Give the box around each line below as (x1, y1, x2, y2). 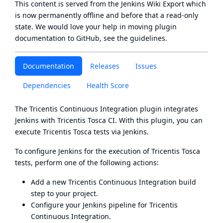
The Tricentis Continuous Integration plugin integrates (15, 104, 198, 113)
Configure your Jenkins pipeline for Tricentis (31, 200, 178, 210)
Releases (90, 61, 119, 71)
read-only (166, 10, 198, 20)
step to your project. (31, 189, 98, 198)
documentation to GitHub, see (15, 33, 117, 43)
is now (15, 10, 38, 20)
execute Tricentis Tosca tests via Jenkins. (15, 127, 149, 136)
